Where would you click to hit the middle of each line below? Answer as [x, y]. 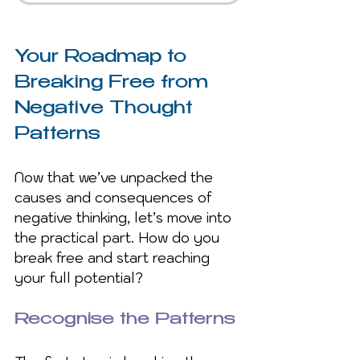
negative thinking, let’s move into [125, 217]
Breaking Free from [114, 83]
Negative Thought [106, 109]
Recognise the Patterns [125, 320]
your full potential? [79, 278]
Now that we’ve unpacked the [116, 177]
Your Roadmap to [103, 57]
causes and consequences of [115, 197]
